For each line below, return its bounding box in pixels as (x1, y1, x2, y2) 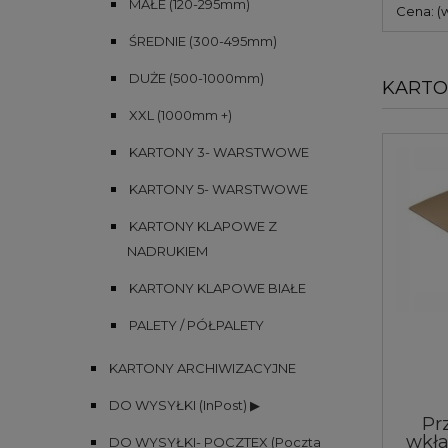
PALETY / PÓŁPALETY (129, 316, 264, 333)
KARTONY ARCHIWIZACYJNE (109, 359, 296, 376)
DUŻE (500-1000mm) (129, 69, 264, 86)
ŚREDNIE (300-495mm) (129, 32, 277, 49)
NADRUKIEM (127, 242, 208, 259)
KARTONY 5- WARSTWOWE (129, 180, 308, 197)
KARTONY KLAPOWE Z (129, 217, 277, 234)
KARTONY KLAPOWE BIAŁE (129, 279, 306, 296)
